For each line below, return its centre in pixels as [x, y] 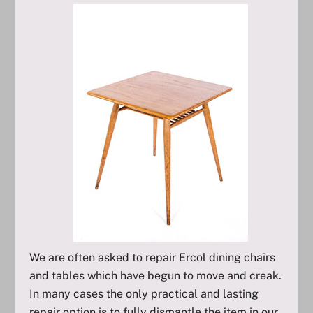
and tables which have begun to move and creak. [156, 276]
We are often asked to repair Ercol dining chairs [153, 258]
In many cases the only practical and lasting [144, 294]
